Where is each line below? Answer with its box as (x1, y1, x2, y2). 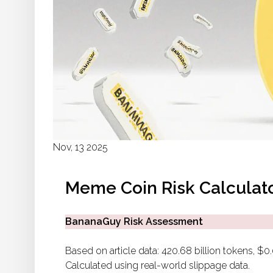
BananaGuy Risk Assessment (65, 216, 203, 228)
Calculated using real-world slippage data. (65, 260, 250, 272)
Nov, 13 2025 (53, 141, 108, 154)
